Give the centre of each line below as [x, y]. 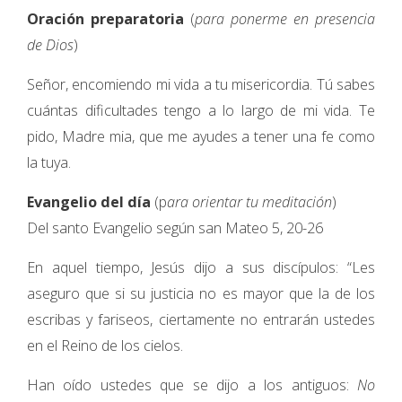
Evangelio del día [89, 202]
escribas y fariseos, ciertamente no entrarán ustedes [201, 319]
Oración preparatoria [105, 19]
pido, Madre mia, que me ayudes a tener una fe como [201, 136]
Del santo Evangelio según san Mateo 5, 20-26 [175, 228]
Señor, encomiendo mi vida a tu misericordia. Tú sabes [201, 84]
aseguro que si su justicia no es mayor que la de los [201, 293]
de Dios [50, 45]
